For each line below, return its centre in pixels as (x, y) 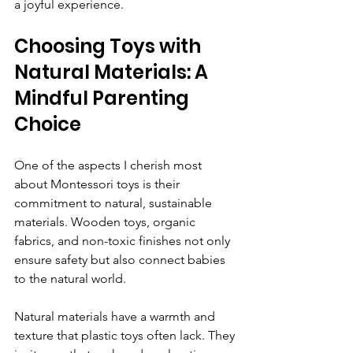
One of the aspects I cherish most (110, 165)
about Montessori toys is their (98, 184)
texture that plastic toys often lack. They (126, 336)
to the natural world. (70, 279)
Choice (48, 124)
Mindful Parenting (104, 98)
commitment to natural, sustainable (115, 203)
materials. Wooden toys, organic (106, 222)
